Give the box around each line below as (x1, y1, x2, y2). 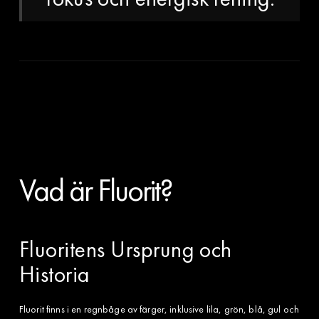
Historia (19, 259, 90, 289)
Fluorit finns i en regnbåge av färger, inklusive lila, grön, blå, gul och (19, 302, 300, 315)
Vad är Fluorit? (19, 169, 172, 210)
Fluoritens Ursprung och (19, 234, 232, 264)
